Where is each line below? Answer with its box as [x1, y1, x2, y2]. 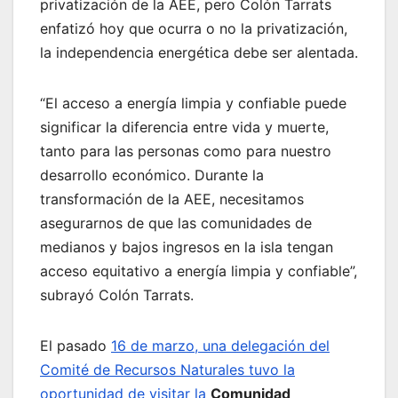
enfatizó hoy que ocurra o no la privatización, [40, 20, 347, 38]
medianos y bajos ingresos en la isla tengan [40, 238, 333, 257]
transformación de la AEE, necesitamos [40, 190, 304, 209]
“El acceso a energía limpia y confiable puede [40, 94, 346, 113]
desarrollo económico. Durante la [40, 166, 264, 185]
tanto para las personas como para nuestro [40, 142, 331, 161]
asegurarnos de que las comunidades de [40, 214, 312, 233]
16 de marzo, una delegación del [111, 337, 330, 355]
